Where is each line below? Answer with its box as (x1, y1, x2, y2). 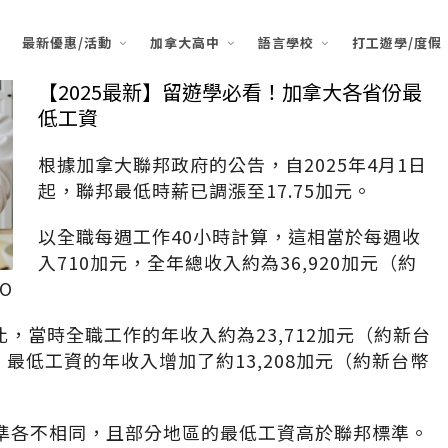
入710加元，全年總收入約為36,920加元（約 (37, 249, 417, 275)
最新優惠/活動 (22, 33, 112, 52)
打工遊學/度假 (352, 33, 442, 52)
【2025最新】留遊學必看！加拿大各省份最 (37, 77, 422, 106)
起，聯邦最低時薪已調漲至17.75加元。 (37, 177, 372, 203)
